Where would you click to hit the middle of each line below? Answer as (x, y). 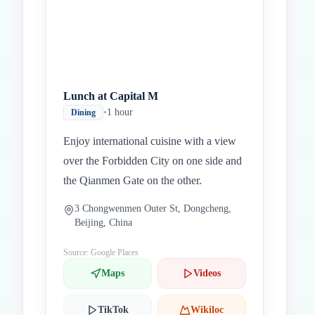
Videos (207, 273)
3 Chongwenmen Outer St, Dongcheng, (153, 208)
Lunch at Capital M (111, 96)
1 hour (120, 112)
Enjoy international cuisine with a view (150, 141)
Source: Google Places (101, 252)
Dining (83, 112)
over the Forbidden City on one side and (153, 161)
